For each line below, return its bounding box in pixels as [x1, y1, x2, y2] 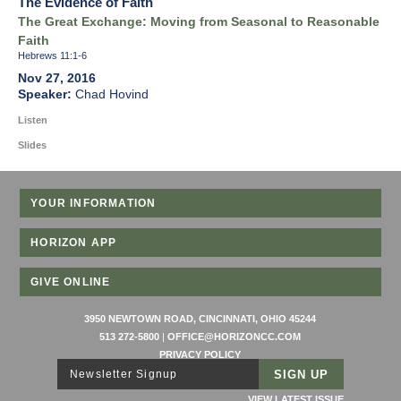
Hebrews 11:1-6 [18, 50, 87, 62]
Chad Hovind [75, 88, 149, 102]
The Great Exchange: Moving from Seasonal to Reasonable [18, 15, 380, 30]
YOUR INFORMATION [30, 197, 157, 210]
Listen [18, 115, 47, 126]
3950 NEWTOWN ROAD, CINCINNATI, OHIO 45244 [84, 313, 317, 325]
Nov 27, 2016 [18, 72, 96, 86]
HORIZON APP [30, 236, 117, 250]
